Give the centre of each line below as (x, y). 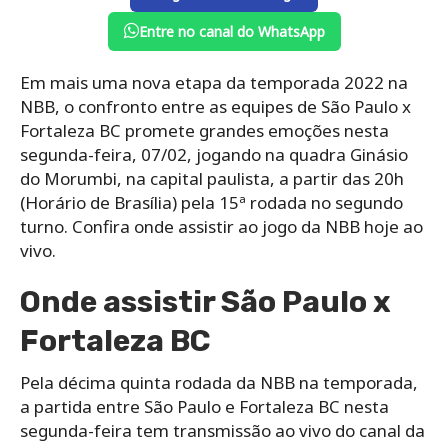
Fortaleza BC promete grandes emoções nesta (204, 130)
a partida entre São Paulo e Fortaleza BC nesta (204, 406)
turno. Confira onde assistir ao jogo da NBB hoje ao (221, 226)
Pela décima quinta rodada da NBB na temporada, (219, 382)
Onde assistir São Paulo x (205, 301)
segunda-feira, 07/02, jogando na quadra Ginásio (214, 154)
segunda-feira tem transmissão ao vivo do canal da (222, 430)
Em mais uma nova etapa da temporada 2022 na (214, 82)
